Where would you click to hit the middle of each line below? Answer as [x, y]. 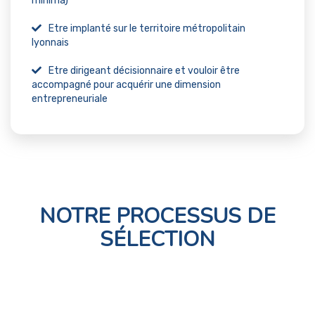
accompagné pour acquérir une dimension [126, 85]
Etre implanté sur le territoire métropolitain [147, 28]
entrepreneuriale [70, 99]
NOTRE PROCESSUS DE [157, 216]
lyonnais [50, 43]
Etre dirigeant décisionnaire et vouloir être [144, 71]
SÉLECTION [157, 239]
